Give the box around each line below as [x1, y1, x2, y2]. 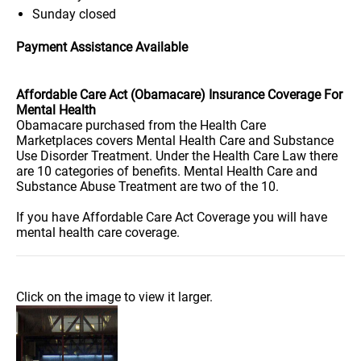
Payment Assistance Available [16, 39, 188, 55]
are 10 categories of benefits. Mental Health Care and [16, 164, 317, 179]
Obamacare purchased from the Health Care [16, 118, 266, 133]
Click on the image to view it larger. [16, 289, 213, 305]
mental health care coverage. [16, 225, 180, 240]
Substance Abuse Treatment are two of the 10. [16, 179, 279, 194]
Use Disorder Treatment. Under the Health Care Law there [16, 148, 338, 164]
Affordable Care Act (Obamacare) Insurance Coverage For [16, 87, 342, 102]
